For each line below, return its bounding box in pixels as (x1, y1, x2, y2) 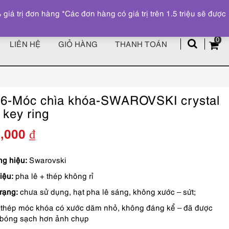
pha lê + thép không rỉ (13, 170, 94, 180)
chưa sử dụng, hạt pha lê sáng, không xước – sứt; (18, 186, 196, 196)
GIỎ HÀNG (58, 38, 98, 49)
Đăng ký (141, 2, 170, 12)
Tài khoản (180, 2, 216, 12)
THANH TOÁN (115, 38, 167, 49)
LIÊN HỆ (10, 38, 41, 49)
